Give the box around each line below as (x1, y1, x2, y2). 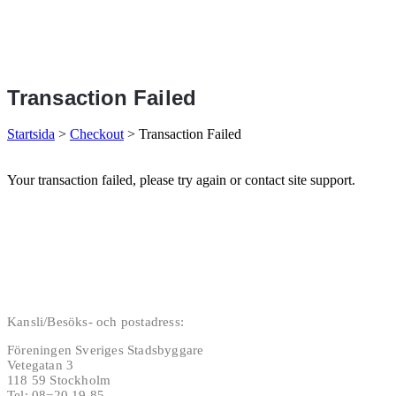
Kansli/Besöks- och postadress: (7, 315, 184, 329)
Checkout (70, 126, 124, 142)
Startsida (7, 126, 55, 142)
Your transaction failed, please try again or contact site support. (7, 172, 355, 187)
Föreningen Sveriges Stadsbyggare (7, 343, 204, 357)
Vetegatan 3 (7, 358, 74, 372)
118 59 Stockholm (7, 373, 111, 387)
